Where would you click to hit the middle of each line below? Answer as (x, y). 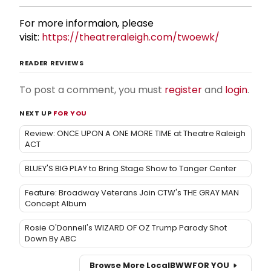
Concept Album (56, 203)
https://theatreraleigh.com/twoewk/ (131, 37)
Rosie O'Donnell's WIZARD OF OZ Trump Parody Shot (126, 227)
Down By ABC (51, 238)
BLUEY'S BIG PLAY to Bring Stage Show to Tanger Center (131, 168)
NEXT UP (37, 113)
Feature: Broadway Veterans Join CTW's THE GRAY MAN (132, 192)
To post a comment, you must (92, 90)
